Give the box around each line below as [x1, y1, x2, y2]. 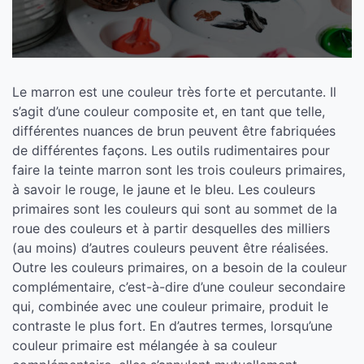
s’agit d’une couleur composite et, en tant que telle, [12, 103, 325, 119]
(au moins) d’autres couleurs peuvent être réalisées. [12, 240, 328, 256]
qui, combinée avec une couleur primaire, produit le [12, 298, 328, 314]
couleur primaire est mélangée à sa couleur [12, 337, 277, 353]
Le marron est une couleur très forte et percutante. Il [12, 84, 336, 100]
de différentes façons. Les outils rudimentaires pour [12, 142, 330, 158]
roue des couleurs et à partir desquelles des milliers [12, 220, 330, 236]
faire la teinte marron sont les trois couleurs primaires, [12, 162, 345, 178]
